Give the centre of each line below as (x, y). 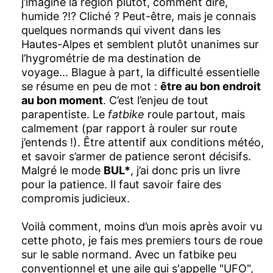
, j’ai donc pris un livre (185, 170)
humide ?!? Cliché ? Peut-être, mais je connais (139, 16)
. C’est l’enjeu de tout (156, 100)
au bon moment (62, 100)
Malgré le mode (62, 170)
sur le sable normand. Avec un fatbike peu (129, 254)
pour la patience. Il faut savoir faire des (121, 184)
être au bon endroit (211, 86)
